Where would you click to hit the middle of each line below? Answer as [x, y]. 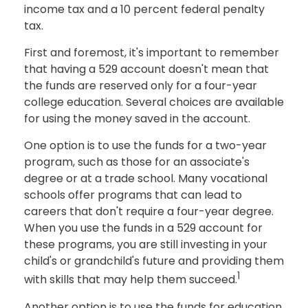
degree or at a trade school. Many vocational [146, 179]
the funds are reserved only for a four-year [141, 86]
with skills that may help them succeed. [131, 280]
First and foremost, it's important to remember [152, 53]
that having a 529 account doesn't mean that [146, 69]
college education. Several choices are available [154, 102]
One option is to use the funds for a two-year [145, 146]
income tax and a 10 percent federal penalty [144, 10]
